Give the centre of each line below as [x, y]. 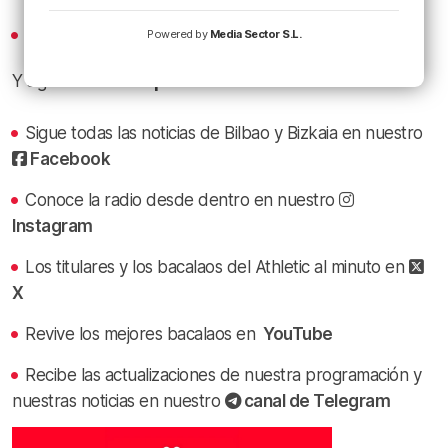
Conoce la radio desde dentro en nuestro [182, 199]
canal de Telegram [315, 400]
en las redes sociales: [276, 80]
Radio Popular [140, 80]
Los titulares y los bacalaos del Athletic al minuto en [217, 266]
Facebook [68, 158]
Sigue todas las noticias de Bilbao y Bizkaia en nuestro [224, 132]
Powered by [178, 34]
